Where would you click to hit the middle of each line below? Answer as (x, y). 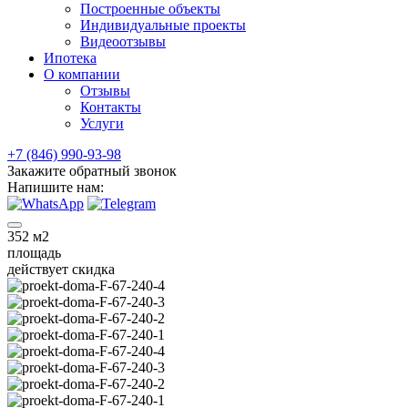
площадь (34, 253)
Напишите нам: (56, 187)
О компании (82, 74)
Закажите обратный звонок (92, 171)
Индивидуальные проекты (163, 25)
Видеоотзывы (123, 41)
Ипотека (70, 58)
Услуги (102, 123)
